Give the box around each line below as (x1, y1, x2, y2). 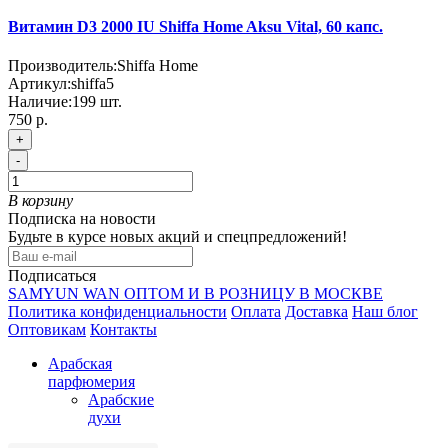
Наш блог (352, 303, 418, 321)
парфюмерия (48, 373, 135, 391)
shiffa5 (71, 75, 114, 93)
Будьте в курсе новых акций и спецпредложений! (8, 228, 347, 246)
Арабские (88, 391, 154, 409)
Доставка (285, 303, 348, 321)
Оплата (231, 303, 281, 321)
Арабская (48, 355, 112, 373)
